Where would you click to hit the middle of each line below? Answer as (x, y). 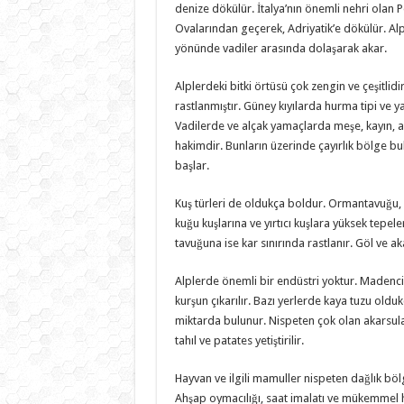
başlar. (192, 165)
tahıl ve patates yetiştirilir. (239, 340)
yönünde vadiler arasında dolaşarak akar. (280, 48)
